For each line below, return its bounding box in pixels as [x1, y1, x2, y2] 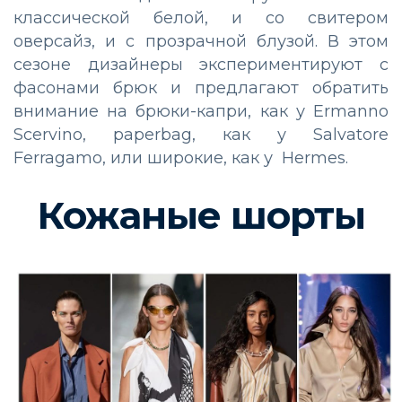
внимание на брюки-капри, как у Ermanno [13, 100, 389, 121]
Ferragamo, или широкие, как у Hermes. [13, 147, 353, 168]
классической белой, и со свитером [13, 7, 389, 28]
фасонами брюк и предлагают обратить [13, 77, 389, 98]
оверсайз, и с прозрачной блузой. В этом [13, 31, 389, 51]
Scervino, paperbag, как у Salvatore [13, 124, 389, 144]
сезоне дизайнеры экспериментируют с [13, 54, 389, 74]
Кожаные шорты [37, 191, 365, 239]
